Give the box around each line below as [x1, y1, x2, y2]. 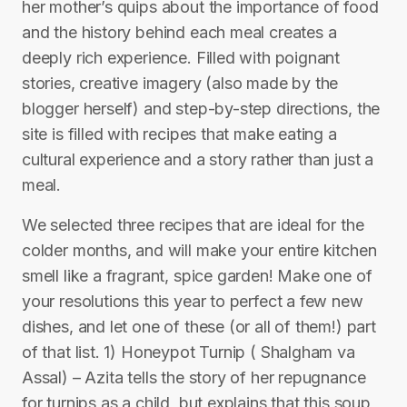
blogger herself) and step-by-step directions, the [22, 99, 381, 118]
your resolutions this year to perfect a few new [22, 292, 363, 311]
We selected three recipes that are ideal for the [22, 215, 364, 234]
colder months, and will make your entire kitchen [22, 241, 377, 260]
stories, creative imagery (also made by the [22, 74, 339, 93]
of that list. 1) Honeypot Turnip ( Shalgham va [22, 342, 355, 362]
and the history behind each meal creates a [22, 23, 337, 42]
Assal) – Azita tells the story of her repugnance [22, 368, 366, 387]
